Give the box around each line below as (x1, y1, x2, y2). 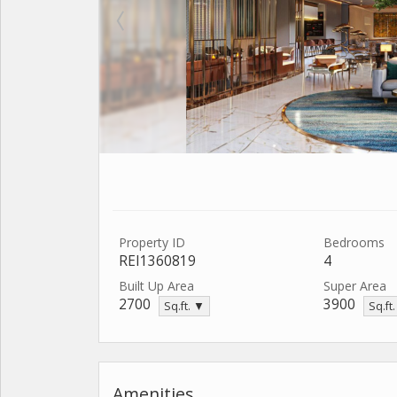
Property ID (119, 234, 185, 251)
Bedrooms (323, 234, 385, 251)
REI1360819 (119, 252, 196, 270)
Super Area (323, 277, 386, 294)
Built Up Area (119, 277, 194, 294)
